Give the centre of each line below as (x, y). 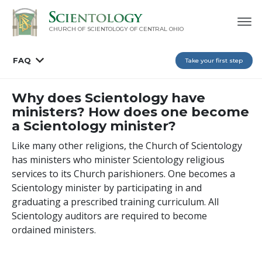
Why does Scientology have (108, 97)
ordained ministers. (54, 230)
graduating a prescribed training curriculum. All (115, 201)
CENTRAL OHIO (161, 29)
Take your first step (214, 60)
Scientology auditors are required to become (109, 216)
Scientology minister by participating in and (107, 187)
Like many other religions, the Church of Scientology (127, 145)
